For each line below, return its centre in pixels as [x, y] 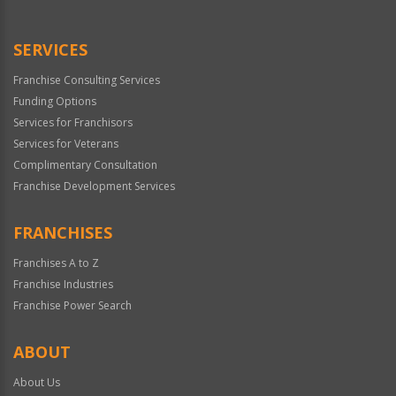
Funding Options [55, 101]
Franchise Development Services [94, 186]
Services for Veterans [66, 144]
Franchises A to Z [56, 263]
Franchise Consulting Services [87, 80]
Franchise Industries [63, 284]
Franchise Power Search [72, 305]
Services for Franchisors [73, 122]
